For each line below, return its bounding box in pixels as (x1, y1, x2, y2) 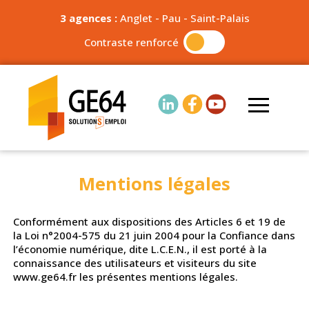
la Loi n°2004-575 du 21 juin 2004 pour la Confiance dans (12, 228, 295, 243)
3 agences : (59, 11, 120, 25)
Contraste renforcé (83, 35, 179, 49)
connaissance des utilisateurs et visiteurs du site (12, 256, 257, 270)
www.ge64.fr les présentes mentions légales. (12, 270, 238, 284)
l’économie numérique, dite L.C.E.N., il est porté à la (12, 242, 267, 257)
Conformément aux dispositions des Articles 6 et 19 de (12, 215, 286, 229)
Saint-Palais (190, 11, 250, 25)
